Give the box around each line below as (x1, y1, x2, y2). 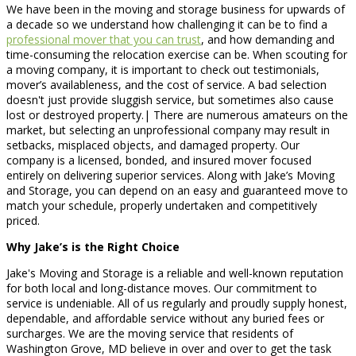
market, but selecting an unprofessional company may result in (6, 122, 330, 137)
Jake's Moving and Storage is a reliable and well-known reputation (6, 265, 343, 281)
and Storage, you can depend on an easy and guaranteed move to (6, 182, 348, 198)
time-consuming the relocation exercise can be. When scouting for (6, 46, 347, 62)
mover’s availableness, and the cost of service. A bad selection (6, 76, 327, 92)
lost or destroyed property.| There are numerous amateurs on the (6, 106, 348, 122)
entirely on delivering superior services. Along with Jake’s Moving (6, 167, 335, 183)
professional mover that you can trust (6, 31, 201, 47)
